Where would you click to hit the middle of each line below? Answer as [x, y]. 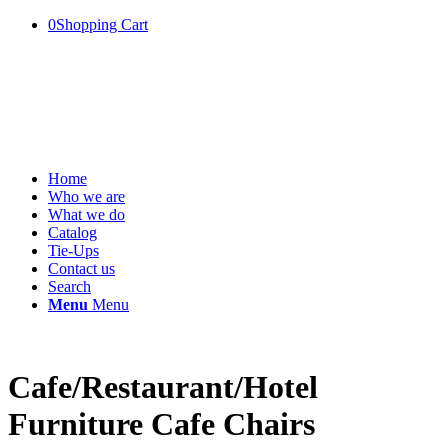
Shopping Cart [102, 24]
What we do [86, 214]
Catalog [72, 232]
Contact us [81, 268]
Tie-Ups [73, 250]
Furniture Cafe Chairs [161, 424]
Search [69, 286]
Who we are [86, 196]
